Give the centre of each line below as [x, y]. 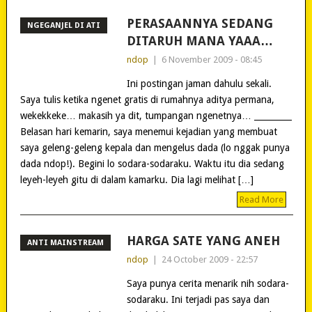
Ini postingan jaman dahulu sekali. [199, 83]
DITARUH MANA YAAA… [200, 40]
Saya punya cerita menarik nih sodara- [208, 283]
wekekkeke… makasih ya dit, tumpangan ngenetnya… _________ [156, 115]
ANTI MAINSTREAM [65, 242]
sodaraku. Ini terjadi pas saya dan [198, 299]
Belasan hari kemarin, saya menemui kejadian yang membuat [148, 131]
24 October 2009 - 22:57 [209, 259]
